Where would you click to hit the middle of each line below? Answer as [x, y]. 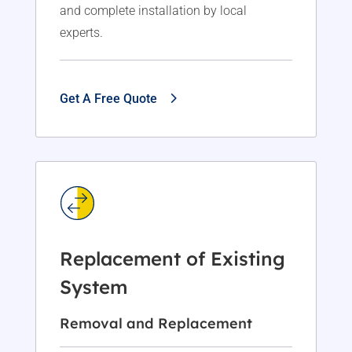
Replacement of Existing [172, 258]
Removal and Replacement [156, 323]
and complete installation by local [153, 11]
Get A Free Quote [108, 99]
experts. [81, 33]
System [93, 287]
